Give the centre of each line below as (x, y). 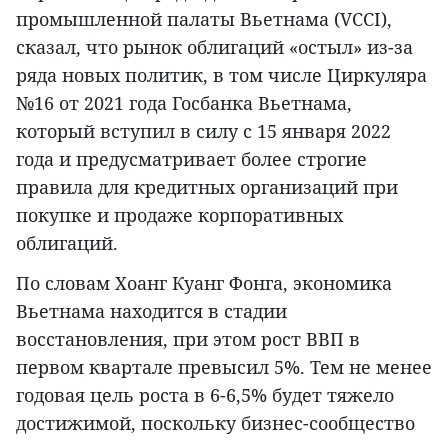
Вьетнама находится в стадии (151, 311)
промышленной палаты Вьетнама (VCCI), (204, 19)
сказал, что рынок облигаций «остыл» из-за (214, 47)
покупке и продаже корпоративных (179, 215)
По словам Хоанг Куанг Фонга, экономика (204, 283)
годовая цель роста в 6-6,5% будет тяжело (205, 395)
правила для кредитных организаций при (207, 187)
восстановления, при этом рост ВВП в (188, 339)
